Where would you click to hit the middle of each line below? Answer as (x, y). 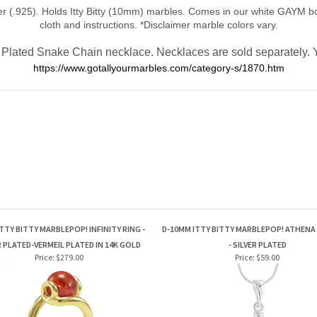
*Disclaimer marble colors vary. (209, 24)
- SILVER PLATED (257, 244)
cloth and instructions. (90, 24)
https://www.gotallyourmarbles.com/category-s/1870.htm (158, 68)
